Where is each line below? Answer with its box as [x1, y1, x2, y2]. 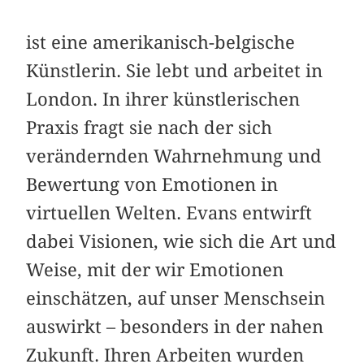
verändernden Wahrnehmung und [26, 145, 323, 167]
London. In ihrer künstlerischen [26, 89, 301, 110]
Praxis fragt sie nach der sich [26, 117, 273, 139]
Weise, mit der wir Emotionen [26, 259, 284, 281]
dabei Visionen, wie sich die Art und [26, 231, 337, 253]
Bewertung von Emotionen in [26, 174, 279, 196]
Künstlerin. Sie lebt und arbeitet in [26, 60, 323, 82]
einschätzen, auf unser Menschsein [26, 288, 326, 310]
